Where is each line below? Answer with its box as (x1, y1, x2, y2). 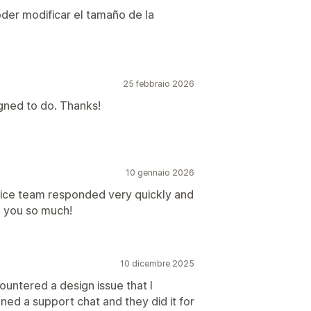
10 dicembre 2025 (120, 258, 194, 269)
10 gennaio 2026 (126, 167, 194, 178)
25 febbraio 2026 (123, 78, 194, 89)
